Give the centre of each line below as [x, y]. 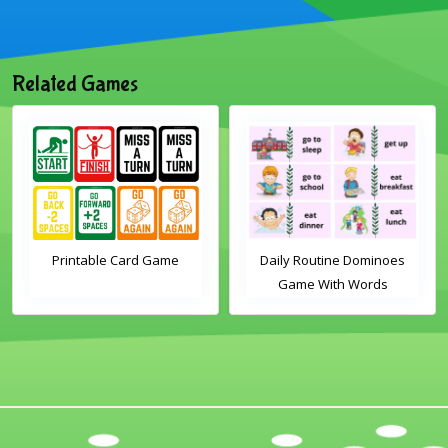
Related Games [75, 84]
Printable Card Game [115, 260]
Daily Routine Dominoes [332, 260]
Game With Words [332, 284]
